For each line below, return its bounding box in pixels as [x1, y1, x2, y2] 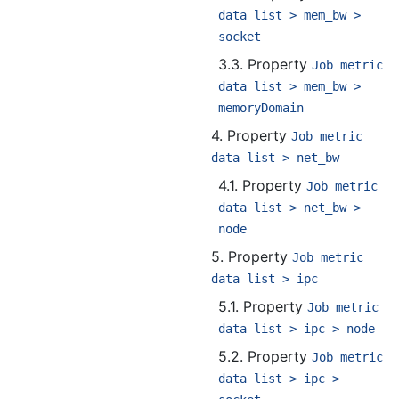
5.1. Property [218, 297, 307, 315]
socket [218, 29, 261, 44]
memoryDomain [218, 101, 304, 115]
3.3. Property [218, 55, 312, 73]
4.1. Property [218, 176, 306, 194]
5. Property [211, 248, 292, 265]
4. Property [211, 126, 291, 144]
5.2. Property [218, 347, 312, 365]
